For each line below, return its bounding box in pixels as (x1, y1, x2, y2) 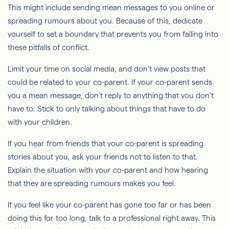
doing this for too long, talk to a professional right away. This (8, 213, 216, 222)
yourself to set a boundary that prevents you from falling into (8, 29, 218, 38)
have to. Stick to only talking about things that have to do (8, 104, 205, 113)
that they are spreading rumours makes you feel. (8, 178, 176, 188)
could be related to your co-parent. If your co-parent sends (8, 77, 212, 86)
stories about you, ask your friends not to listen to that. (8, 152, 198, 161)
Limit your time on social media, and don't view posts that (8, 64, 205, 73)
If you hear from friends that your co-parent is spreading (8, 139, 203, 148)
